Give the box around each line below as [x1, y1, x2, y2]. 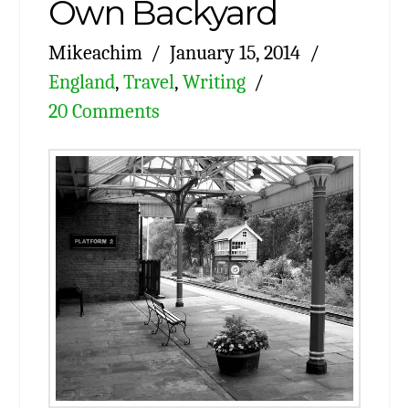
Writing [182, 69, 246, 93]
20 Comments [47, 99, 160, 122]
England [47, 69, 115, 93]
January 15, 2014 [170, 40, 301, 64]
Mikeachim [47, 40, 142, 64]
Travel [122, 69, 174, 93]
